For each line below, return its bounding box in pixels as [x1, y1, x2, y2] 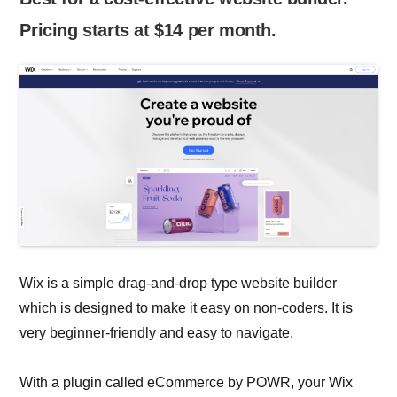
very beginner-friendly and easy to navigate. [19, 324, 294, 340]
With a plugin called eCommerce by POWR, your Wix [19, 374, 354, 390]
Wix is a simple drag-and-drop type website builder [19, 275, 338, 291]
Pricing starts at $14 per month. [19, 20, 276, 41]
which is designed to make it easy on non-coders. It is [19, 300, 354, 315]
